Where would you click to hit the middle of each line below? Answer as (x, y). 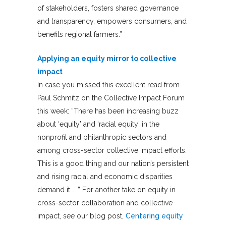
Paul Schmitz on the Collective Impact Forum (111, 98)
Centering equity (154, 216)
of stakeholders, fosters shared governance (108, 8)
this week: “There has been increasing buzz (108, 111)
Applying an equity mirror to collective (107, 58)
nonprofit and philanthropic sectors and (102, 137)
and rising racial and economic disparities (105, 176)
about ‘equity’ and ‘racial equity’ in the (98, 124)
